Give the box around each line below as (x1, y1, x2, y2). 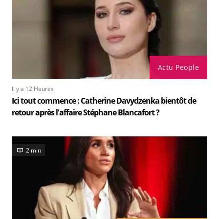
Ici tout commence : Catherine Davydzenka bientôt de (12, 95, 196, 107)
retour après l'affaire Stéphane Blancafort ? (12, 107, 159, 118)
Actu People (157, 63, 199, 72)
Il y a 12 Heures (12, 85, 54, 93)
